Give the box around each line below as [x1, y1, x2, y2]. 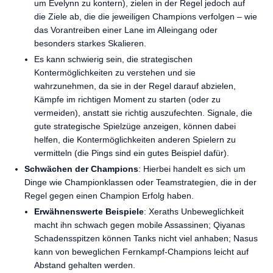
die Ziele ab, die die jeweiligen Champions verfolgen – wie [34, 12, 257, 21]
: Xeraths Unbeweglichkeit [144, 207, 244, 216]
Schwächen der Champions [24, 164, 138, 174]
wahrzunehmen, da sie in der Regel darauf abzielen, [34, 81, 236, 91]
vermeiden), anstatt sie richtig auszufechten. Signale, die [34, 108, 252, 118]
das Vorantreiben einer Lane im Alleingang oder [34, 25, 218, 35]
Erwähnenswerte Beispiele [34, 207, 144, 216]
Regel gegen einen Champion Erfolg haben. [24, 191, 194, 200]
